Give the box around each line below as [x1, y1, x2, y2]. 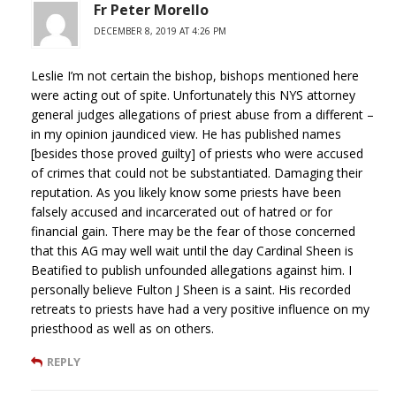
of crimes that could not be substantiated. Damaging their [31, 164, 362, 181]
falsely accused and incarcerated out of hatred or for [31, 202, 332, 220]
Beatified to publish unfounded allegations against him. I [31, 261, 352, 278]
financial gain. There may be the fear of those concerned [31, 222, 355, 240]
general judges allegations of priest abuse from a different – [31, 105, 374, 123]
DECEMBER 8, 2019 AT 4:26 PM [94, 24, 226, 37]
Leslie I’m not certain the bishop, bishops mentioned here [31, 66, 359, 84]
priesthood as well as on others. [31, 319, 214, 337]
